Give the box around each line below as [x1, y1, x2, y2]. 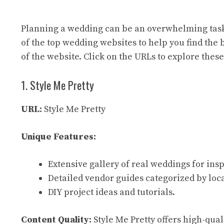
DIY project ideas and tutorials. [48, 186, 175, 198]
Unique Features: [21, 131, 96, 142]
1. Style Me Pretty [21, 77, 94, 93]
